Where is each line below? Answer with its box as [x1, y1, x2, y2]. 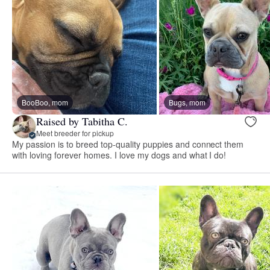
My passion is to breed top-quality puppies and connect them [12, 137, 244, 150]
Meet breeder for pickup [36, 128, 114, 139]
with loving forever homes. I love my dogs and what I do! [12, 148, 227, 161]
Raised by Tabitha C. [36, 114, 128, 129]
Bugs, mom [169, 96, 206, 107]
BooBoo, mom [22, 96, 68, 107]
